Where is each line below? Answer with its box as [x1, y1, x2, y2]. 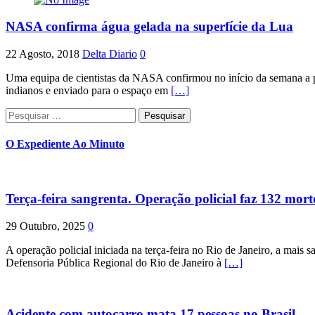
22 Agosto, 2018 [6, 48, 79, 60]
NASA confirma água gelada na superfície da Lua [6, 19, 293, 34]
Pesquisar [5, 108, 47, 120]
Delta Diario [82, 48, 137, 60]
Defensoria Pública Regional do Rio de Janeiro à [6, 256, 224, 269]
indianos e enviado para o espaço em [6, 84, 171, 96]
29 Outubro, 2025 [6, 219, 85, 232]
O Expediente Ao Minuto [6, 138, 124, 150]
